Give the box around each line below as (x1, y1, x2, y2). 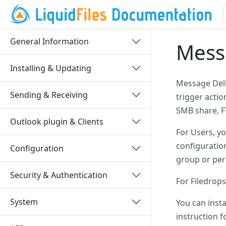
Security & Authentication (10, 169, 107, 181)
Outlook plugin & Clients (10, 116, 103, 127)
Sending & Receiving (10, 89, 88, 100)
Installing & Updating (10, 62, 91, 74)
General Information (10, 35, 89, 47)
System (10, 196, 38, 207)
